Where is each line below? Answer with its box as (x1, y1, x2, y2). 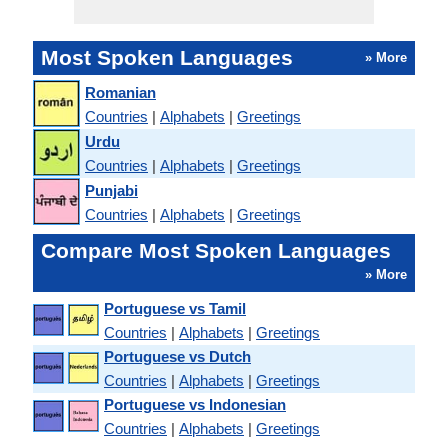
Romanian (85, 83, 156, 101)
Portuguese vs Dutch (104, 348, 251, 365)
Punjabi (85, 181, 138, 199)
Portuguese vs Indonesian (104, 396, 286, 413)
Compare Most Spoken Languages (41, 239, 391, 262)
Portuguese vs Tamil (104, 300, 246, 317)
